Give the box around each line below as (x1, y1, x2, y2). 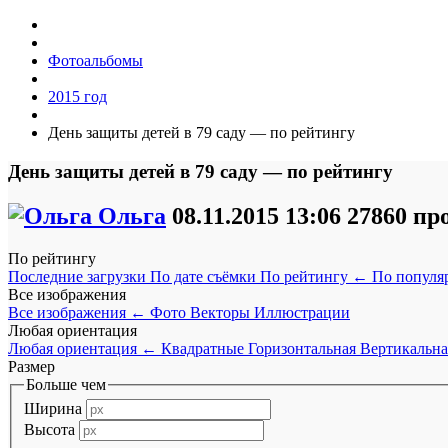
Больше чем (26, 375, 106, 393)
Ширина (24, 400, 82, 418)
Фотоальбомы (48, 52, 143, 69)
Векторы (190, 303, 254, 321)
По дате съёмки (150, 267, 260, 285)
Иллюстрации (254, 303, 350, 321)
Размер (8, 357, 55, 375)
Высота (24, 421, 75, 439)
